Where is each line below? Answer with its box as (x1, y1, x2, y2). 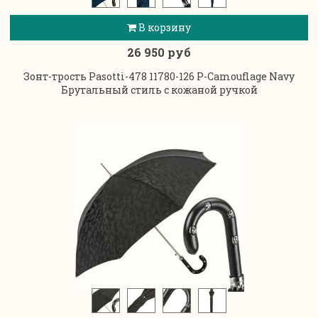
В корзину (136, 21, 191, 35)
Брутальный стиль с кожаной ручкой (60, 82, 258, 97)
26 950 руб (127, 45, 191, 60)
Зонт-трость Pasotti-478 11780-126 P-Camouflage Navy (23, 69, 295, 83)
